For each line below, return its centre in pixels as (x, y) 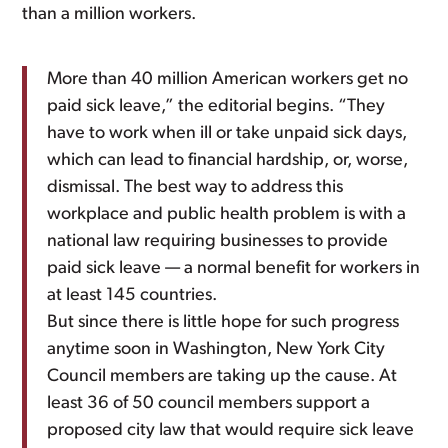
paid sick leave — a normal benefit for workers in (234, 268)
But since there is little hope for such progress (223, 322)
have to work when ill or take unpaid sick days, (227, 133)
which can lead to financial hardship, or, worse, (228, 160)
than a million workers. (109, 14)
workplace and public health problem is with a (227, 214)
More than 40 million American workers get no (228, 79)
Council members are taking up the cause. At (222, 376)
